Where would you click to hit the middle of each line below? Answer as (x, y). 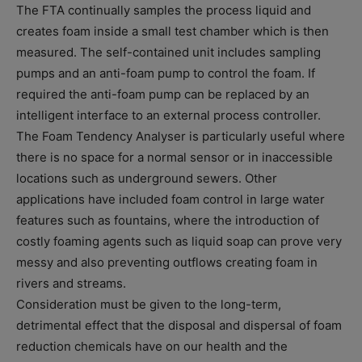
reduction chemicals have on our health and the (152, 346)
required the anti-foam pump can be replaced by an (163, 94)
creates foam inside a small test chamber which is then (173, 31)
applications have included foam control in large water (170, 199)
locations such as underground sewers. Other (147, 178)
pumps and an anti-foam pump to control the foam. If (166, 73)
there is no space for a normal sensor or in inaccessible (175, 157)
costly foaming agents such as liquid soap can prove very (179, 241)
